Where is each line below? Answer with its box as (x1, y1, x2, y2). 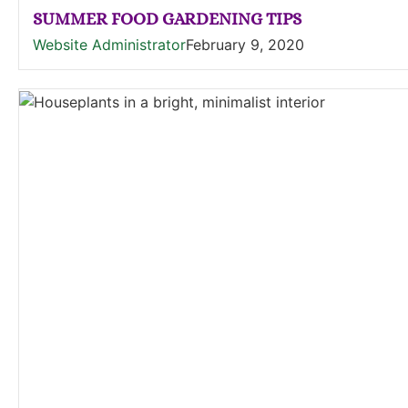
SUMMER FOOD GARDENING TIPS (33, 9, 301, 28)
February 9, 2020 (186, 36, 304, 54)
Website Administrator (33, 36, 186, 54)
